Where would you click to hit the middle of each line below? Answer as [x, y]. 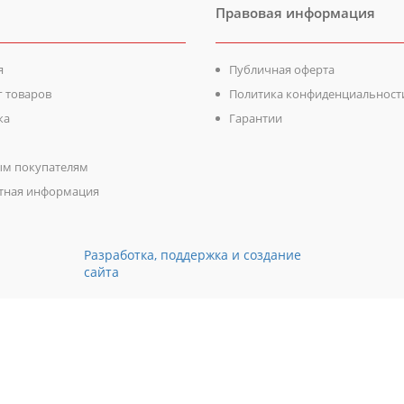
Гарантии [256, 118]
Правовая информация [295, 13]
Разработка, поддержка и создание [192, 255]
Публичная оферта [282, 69]
